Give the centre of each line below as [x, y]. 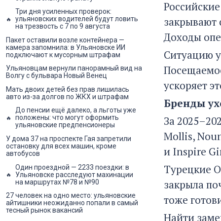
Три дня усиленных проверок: [63, 12]
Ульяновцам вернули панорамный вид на [74, 68]
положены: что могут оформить [67, 118]
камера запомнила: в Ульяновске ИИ [66, 47]
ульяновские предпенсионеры [65, 125]
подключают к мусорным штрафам [63, 55]
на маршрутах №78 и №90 [57, 182]
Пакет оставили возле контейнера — [65, 40]
